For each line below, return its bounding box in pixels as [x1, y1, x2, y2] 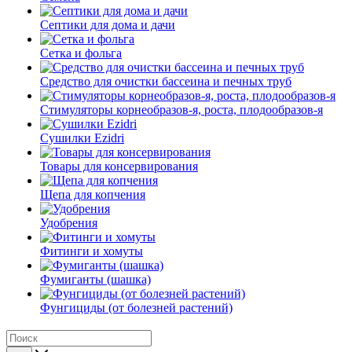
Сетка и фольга [40, 46, 122, 60]
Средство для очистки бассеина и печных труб [40, 75, 291, 88]
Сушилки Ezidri [40, 131, 124, 145]
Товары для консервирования [40, 159, 198, 173]
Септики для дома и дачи [40, 18, 175, 31]
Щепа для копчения [40, 188, 145, 201]
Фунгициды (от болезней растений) [40, 301, 233, 314]
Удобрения [40, 216, 97, 229]
